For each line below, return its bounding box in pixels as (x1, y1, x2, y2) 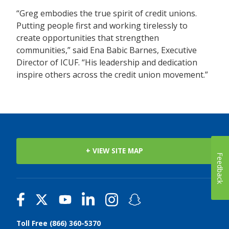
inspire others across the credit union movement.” (16, 68, 208, 80)
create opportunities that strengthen (16, 32, 159, 43)
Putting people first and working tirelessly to (16, 19, 188, 31)
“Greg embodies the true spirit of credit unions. (16, 7, 197, 19)
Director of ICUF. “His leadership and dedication (16, 56, 197, 68)
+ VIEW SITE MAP (86, 146, 143, 156)
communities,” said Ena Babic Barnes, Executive (16, 44, 197, 56)
